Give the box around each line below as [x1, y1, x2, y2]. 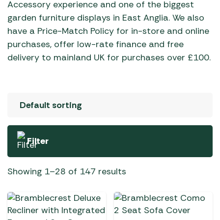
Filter [27, 135, 49, 147]
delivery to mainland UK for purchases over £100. [7, 52, 211, 63]
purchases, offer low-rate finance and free [7, 38, 184, 50]
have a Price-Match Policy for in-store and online [7, 25, 209, 37]
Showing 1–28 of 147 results [7, 165, 126, 177]
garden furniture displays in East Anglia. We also [7, 12, 204, 24]
